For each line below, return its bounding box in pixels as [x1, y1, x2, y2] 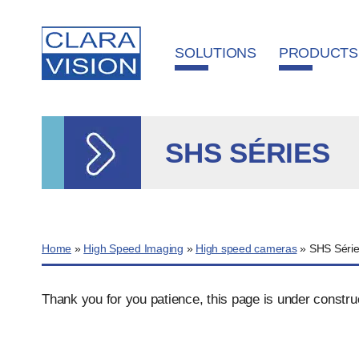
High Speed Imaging [83, 243, 184, 255]
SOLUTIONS [175, 44, 256, 61]
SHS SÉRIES [165, 137, 330, 168]
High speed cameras [196, 243, 297, 255]
